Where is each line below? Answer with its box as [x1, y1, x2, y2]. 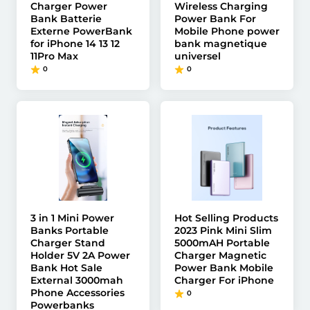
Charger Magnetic [174, 249, 266, 262]
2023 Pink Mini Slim [174, 224, 272, 237]
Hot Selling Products [174, 212, 278, 224]
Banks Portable [30, 224, 109, 237]
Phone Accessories [30, 286, 125, 299]
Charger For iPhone [174, 274, 274, 286]
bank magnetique [174, 37, 267, 50]
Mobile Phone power [174, 25, 280, 37]
